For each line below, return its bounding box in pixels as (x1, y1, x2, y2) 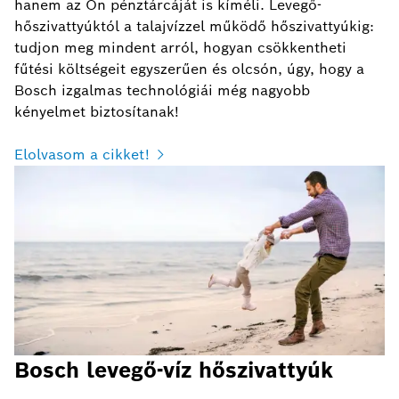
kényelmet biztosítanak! (14, 102, 179, 122)
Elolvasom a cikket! (14, 145, 150, 165)
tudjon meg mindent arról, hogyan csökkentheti (14, 38, 346, 58)
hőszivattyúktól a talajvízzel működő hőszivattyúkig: (14, 17, 374, 37)
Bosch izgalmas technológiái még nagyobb (14, 81, 310, 101)
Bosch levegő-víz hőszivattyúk (14, 355, 333, 384)
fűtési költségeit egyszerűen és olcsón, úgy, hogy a (14, 60, 364, 79)
